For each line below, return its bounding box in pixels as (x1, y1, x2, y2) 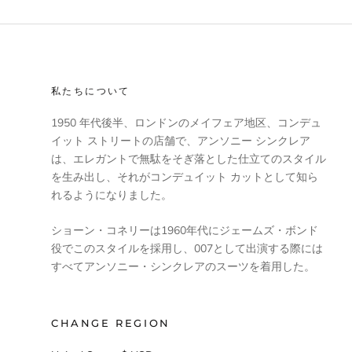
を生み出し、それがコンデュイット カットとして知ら (51, 170, 318, 185)
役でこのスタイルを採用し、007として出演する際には (51, 241, 323, 257)
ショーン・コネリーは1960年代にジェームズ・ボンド (51, 223, 318, 239)
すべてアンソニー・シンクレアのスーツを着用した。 (51, 259, 315, 275)
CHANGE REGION (51, 317, 170, 330)
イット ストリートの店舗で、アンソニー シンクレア (51, 134, 310, 148)
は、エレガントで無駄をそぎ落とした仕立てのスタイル (51, 152, 326, 167)
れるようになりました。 (51, 188, 172, 203)
